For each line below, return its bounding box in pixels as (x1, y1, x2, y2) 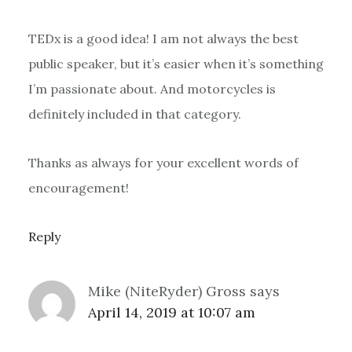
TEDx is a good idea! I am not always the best (27, 30, 299, 46)
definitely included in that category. (27, 105, 241, 122)
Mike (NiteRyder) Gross (87, 281, 246, 300)
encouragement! (27, 179, 129, 196)
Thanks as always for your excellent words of (27, 154, 299, 170)
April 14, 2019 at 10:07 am (87, 302, 255, 321)
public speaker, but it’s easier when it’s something (27, 55, 324, 71)
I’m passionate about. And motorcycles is (27, 80, 276, 97)
